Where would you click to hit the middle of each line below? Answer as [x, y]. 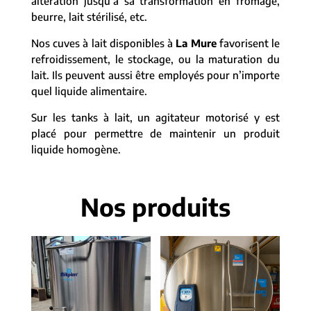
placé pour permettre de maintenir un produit [155, 133]
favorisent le [248, 43]
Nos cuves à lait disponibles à [103, 43]
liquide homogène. [76, 149]
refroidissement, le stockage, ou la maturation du [155, 59]
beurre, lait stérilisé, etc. [89, 17]
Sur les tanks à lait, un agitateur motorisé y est [155, 117]
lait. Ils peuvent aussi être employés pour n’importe [155, 75]
